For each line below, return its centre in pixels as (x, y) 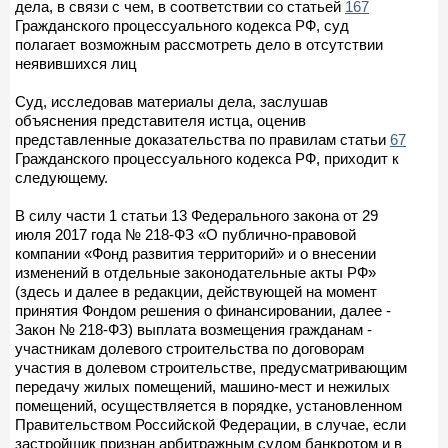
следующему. (61, 177)
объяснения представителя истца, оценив (160, 120)
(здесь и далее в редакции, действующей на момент (196, 291)
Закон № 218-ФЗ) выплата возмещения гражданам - (193, 329)
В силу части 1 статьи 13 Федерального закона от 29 (196, 215)
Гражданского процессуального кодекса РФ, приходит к (207, 158)
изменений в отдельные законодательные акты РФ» (195, 272)
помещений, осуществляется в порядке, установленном (208, 405)
